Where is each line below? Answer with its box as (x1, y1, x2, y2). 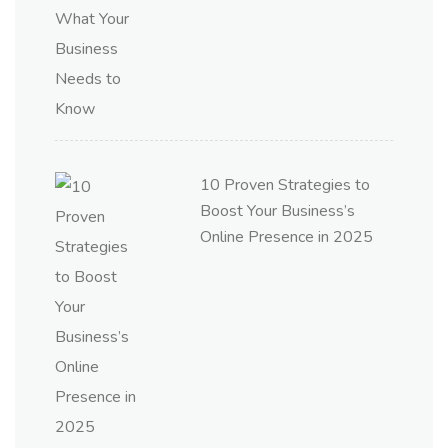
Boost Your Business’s (200, 200, 355, 222)
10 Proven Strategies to (200, 174, 370, 196)
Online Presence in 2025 (200, 226, 373, 248)
